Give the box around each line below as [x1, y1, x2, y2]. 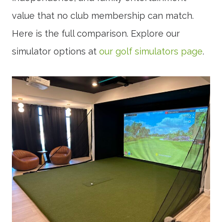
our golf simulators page [99, 46, 203, 56]
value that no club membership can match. [12, 10, 194, 21]
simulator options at [12, 46, 99, 56]
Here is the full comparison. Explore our [12, 28, 180, 39]
